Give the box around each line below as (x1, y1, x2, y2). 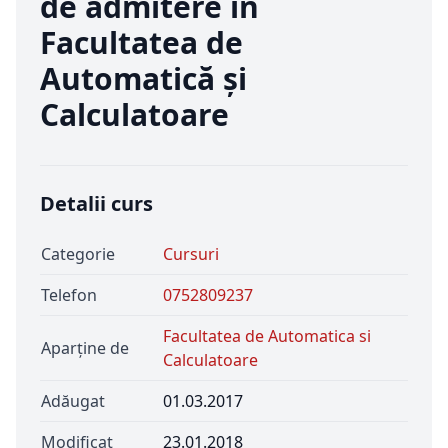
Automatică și (40, 58, 247, 99)
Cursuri (163, 243, 219, 265)
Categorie (41, 243, 115, 265)
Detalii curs (40, 190, 153, 217)
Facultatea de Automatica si (163, 325, 371, 347)
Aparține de (41, 337, 129, 359)
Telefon (41, 284, 97, 306)
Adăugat (41, 390, 105, 412)
